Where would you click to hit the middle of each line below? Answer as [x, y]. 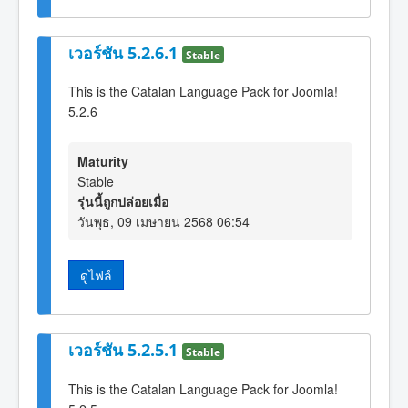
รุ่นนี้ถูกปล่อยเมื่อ [123, 201]
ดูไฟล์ [96, 275]
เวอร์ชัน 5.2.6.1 [125, 52]
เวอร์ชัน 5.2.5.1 [125, 350]
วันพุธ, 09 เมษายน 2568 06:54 [163, 221]
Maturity [103, 161]
